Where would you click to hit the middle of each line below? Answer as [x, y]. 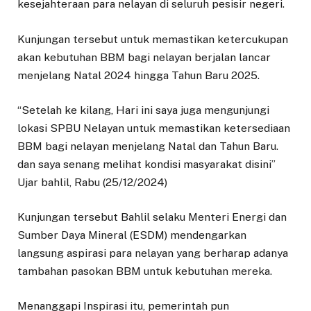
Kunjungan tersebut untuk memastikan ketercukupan [153, 39]
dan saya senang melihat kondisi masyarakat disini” [146, 164]
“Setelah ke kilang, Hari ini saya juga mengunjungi [143, 110]
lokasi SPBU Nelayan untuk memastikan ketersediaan [154, 128]
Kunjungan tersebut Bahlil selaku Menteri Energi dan [152, 217]
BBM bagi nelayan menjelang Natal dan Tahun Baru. [148, 146]
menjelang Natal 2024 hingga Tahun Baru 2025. [138, 75]
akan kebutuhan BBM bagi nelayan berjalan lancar [144, 57]
